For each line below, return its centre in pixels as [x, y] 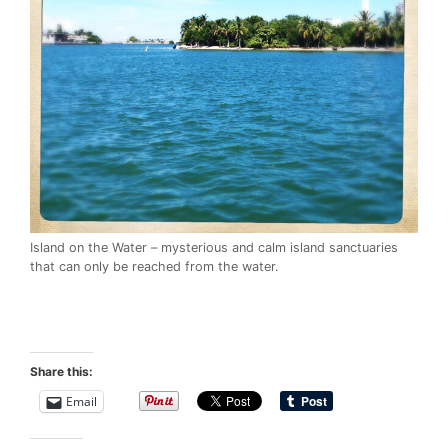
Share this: [61, 372]
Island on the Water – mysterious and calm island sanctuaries [214, 248]
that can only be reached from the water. [154, 267]
